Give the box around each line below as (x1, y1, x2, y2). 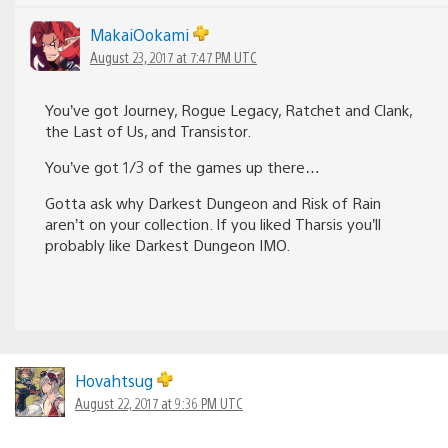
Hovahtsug (75, 369, 157, 391)
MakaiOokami (90, 23, 193, 45)
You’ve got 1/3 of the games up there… (45, 156, 320, 176)
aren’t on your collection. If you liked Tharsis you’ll (45, 213, 381, 233)
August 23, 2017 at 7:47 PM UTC (90, 47, 257, 66)
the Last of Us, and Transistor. (45, 120, 251, 140)
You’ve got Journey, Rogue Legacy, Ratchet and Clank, (45, 99, 412, 119)
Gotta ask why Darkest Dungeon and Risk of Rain (45, 192, 381, 212)
